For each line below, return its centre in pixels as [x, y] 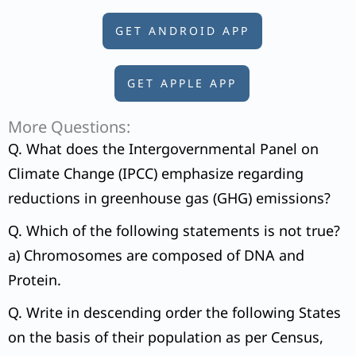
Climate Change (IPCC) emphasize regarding [156, 174]
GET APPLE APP [182, 83]
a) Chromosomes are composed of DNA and [156, 255]
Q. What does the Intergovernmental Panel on [163, 149]
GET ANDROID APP [182, 31]
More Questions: [69, 127]
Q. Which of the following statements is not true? [174, 231]
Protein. [35, 280]
